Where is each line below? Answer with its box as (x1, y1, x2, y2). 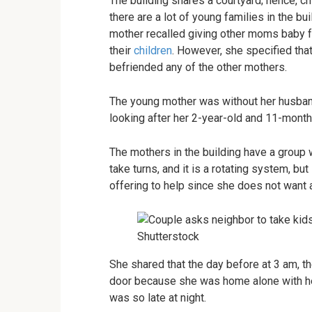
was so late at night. (109, 291, 206, 304)
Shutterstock (137, 230, 199, 243)
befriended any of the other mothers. (109, 61, 287, 74)
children (134, 44, 172, 57)
